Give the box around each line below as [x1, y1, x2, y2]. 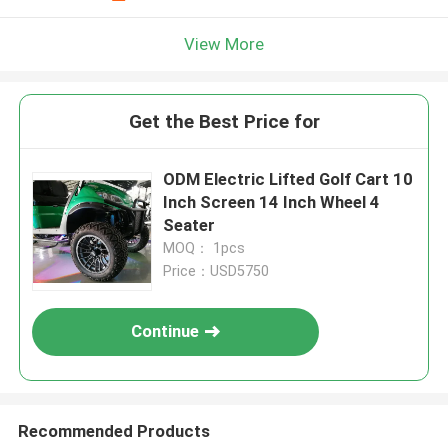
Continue [131, 321, 200, 342]
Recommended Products [17, 420, 210, 441]
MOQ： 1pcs [163, 240, 246, 257]
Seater [163, 215, 216, 236]
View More [184, 33, 264, 54]
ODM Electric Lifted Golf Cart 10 [163, 169, 414, 190]
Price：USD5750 [163, 263, 270, 280]
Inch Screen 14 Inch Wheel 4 [163, 192, 381, 213]
